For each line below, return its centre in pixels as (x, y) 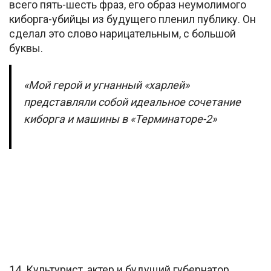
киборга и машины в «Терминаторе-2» (120, 119)
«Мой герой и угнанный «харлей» (106, 85)
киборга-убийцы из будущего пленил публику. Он (132, 19)
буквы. (26, 48)
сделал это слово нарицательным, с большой (122, 33)
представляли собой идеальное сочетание (132, 102)
